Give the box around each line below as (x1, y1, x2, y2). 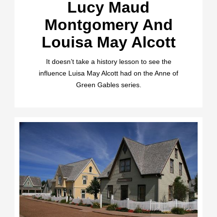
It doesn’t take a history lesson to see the (46, 58, 171, 66)
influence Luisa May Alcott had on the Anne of (39, 69, 178, 77)
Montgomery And (44, 16, 173, 34)
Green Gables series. (76, 81, 141, 89)
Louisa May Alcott (41, 33, 176, 51)
